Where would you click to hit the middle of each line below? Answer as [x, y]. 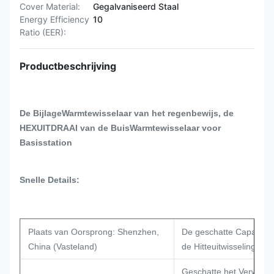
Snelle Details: [50, 180]
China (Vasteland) [63, 246]
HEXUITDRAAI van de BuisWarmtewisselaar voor [120, 128]
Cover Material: [50, 6]
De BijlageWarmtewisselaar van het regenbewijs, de [127, 113]
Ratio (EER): [43, 32]
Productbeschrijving [68, 66]
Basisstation [46, 143]
